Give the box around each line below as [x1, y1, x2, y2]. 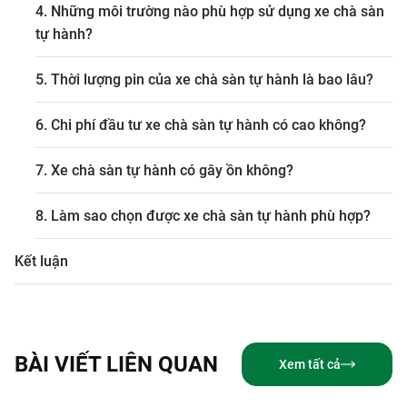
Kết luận [15, 253, 68, 271]
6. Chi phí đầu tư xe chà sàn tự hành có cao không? [35, 116, 366, 134]
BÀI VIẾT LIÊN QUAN [15, 352, 218, 378]
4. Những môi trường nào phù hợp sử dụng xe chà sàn [35, 3, 384, 21]
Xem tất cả [279, 356, 341, 372]
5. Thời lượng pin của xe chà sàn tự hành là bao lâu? [35, 71, 373, 89]
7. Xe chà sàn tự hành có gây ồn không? [35, 162, 293, 180]
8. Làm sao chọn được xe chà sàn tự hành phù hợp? [35, 207, 371, 225]
